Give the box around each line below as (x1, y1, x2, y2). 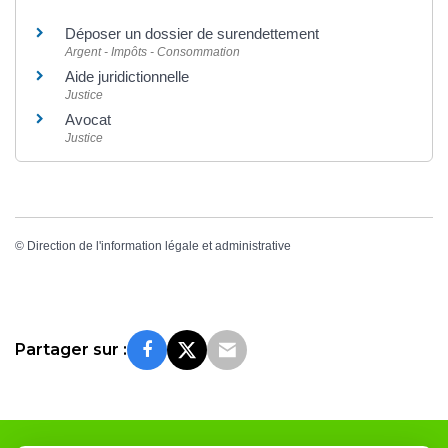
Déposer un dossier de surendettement (65, 25, 319, 43)
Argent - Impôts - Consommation (65, 45, 240, 60)
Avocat (65, 111, 111, 129)
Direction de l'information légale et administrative (27, 238, 291, 253)
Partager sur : (15, 339, 127, 359)
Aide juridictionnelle (65, 68, 189, 86)
